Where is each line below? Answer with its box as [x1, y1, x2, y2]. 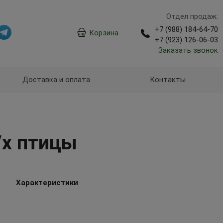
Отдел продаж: [166, 12, 218, 21]
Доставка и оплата [22, 75, 91, 84]
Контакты [150, 75, 186, 84]
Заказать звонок [158, 46, 218, 55]
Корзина [89, 28, 118, 37]
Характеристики [15, 178, 78, 187]
